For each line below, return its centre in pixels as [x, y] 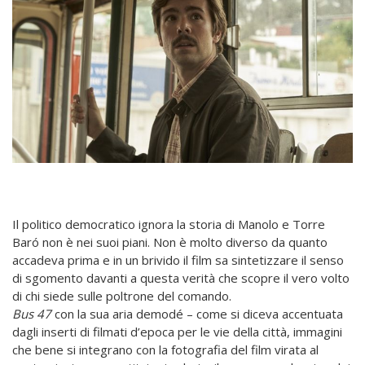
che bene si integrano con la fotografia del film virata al [165, 350]
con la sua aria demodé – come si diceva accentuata [197, 314]
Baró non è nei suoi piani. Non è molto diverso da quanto [170, 242]
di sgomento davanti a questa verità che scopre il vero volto [181, 278]
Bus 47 [32, 314]
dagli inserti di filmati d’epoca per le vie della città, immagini [177, 332]
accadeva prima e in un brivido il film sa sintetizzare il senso [178, 260]
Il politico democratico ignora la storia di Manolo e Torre [169, 224]
